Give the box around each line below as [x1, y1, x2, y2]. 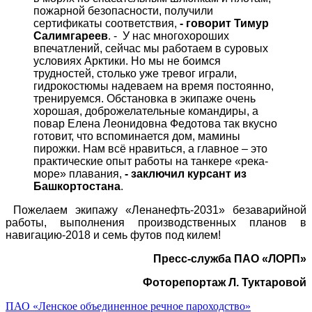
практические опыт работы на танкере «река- [33, 155, 268, 168]
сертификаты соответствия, [33, 17, 180, 30]
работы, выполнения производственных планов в [6, 217, 306, 229]
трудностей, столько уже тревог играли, [33, 68, 237, 80]
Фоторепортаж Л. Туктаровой [143, 276, 306, 289]
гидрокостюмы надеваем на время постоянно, [33, 80, 274, 93]
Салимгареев [33, 30, 108, 42]
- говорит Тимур [180, 17, 269, 30]
